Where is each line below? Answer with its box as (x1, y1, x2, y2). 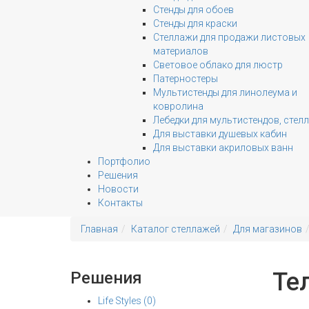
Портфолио (98, 156, 150, 167)
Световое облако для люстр (153, 59, 283, 70)
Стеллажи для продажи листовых (153, 32, 306, 43)
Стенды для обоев (153, 4, 234, 15)
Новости (98, 183, 139, 195)
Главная (81, 223, 118, 235)
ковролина (153, 101, 203, 112)
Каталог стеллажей (131, 223, 220, 235)
